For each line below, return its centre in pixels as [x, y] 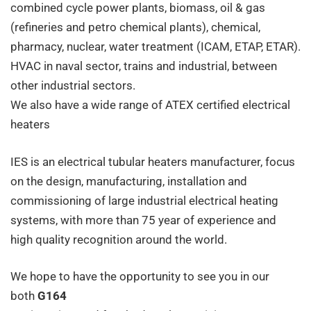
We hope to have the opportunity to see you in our [140, 276]
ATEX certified [202, 105]
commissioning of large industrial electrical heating [144, 200]
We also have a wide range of [88, 105]
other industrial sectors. [73, 85]
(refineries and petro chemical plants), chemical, [135, 27]
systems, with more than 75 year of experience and [143, 220]
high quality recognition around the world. [119, 239]
